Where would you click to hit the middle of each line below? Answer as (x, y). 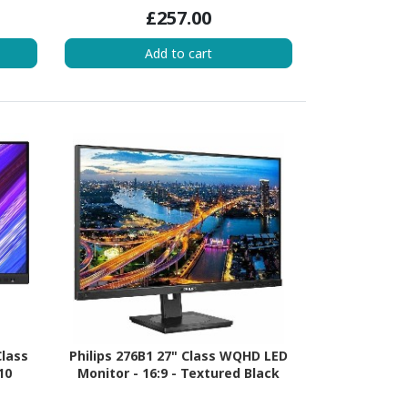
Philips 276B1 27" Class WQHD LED (178, 356)
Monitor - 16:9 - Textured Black (178, 373)
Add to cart (178, 53)
